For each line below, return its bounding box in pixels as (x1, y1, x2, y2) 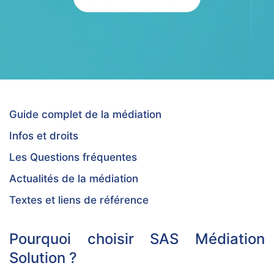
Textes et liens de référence (9, 194, 149, 206)
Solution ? (9, 249, 77, 267)
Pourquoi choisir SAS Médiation (9, 230, 265, 248)
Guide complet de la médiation (9, 108, 161, 120)
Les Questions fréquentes (9, 151, 137, 163)
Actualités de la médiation (9, 172, 138, 185)
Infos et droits (9, 130, 78, 142)
